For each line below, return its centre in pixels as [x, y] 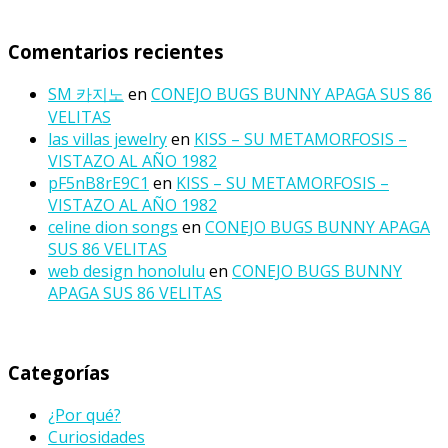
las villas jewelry [107, 138]
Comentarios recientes [116, 51]
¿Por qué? [84, 414]
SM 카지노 [86, 93]
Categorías [59, 373]
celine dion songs [113, 226]
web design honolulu [126, 270]
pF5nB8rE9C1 [98, 182]
